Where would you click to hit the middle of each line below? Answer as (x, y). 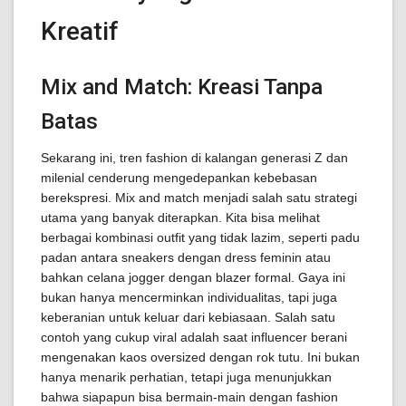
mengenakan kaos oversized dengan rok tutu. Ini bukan (200, 357)
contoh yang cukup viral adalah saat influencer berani (194, 337)
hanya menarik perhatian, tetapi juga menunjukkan (186, 377)
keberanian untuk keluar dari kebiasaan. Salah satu (188, 317)
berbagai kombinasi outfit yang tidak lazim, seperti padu (200, 237)
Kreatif (80, 31)
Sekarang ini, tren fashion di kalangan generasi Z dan (194, 158)
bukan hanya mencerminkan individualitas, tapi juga (189, 297)
